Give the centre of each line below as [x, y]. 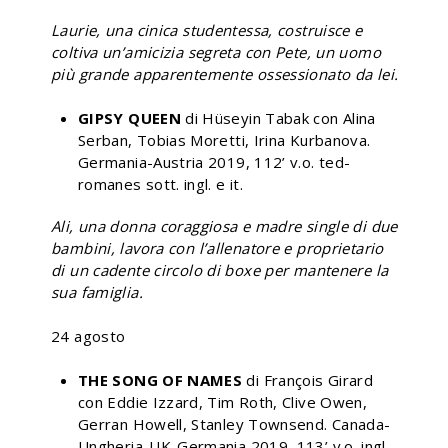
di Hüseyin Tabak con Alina [280, 117]
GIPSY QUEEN [132, 117]
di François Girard [309, 379]
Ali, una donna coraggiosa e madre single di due [224, 225]
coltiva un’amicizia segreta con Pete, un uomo [216, 51]
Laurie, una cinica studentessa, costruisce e [207, 29]
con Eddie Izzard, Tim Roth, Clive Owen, [223, 401]
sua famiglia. [97, 291]
